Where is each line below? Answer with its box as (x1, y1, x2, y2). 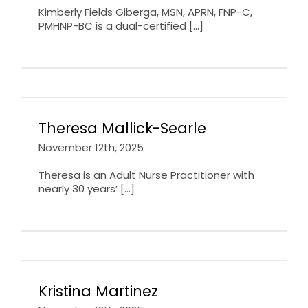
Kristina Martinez (38, 280, 158, 301)
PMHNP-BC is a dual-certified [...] (38, 18, 203, 33)
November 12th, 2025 (38, 140, 144, 155)
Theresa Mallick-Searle (38, 118, 206, 138)
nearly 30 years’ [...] (38, 181, 135, 196)
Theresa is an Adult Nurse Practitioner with (38, 167, 254, 182)
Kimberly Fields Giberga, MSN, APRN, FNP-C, (38, 4, 252, 19)
